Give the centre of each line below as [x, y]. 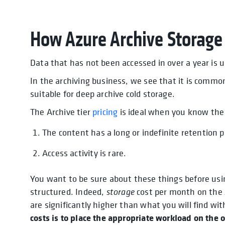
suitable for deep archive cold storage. [103, 93]
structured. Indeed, [68, 191]
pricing [105, 111]
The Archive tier [62, 111]
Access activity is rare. [84, 153]
